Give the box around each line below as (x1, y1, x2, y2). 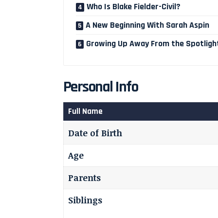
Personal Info (63, 76, 138, 97)
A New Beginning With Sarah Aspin (86, 19, 209, 31)
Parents (68, 172, 101, 184)
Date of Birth (68, 127, 122, 139)
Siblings (68, 194, 102, 206)
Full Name (68, 106, 103, 117)
